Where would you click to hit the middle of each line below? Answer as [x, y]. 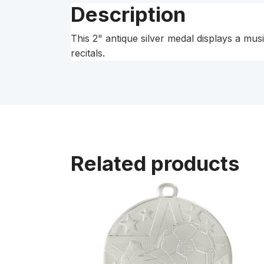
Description [128, 14]
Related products [155, 163]
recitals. [88, 53]
